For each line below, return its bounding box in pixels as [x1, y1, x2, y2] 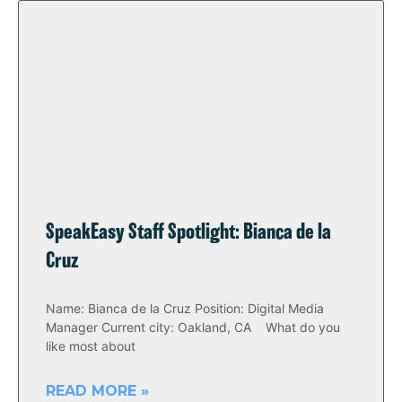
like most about [46, 338, 135, 354]
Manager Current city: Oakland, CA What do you [46, 319, 340, 335]
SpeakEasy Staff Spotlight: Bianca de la [46, 223, 331, 243]
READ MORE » [46, 382, 149, 399]
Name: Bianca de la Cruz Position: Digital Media [46, 301, 324, 316]
